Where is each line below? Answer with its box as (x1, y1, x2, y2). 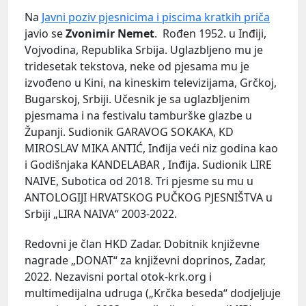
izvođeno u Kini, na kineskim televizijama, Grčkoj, (25, 75, 277, 91)
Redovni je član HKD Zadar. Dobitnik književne (25, 236, 260, 251)
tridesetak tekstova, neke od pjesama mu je (25, 59, 249, 74)
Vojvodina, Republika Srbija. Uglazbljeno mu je (25, 42, 263, 58)
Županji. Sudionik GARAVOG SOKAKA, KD (25, 124, 234, 140)
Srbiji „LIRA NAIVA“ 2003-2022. (25, 206, 177, 222)
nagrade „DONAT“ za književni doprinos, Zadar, (25, 252, 266, 268)
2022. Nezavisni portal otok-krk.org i (25, 268, 212, 284)
